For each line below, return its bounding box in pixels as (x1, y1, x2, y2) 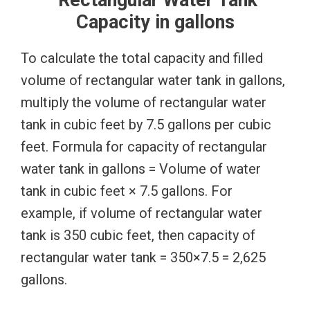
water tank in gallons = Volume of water (21, 160, 261, 177)
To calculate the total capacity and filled (21, 49, 263, 66)
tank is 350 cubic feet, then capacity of (21, 226, 255, 244)
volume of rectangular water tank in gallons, (21, 71, 285, 89)
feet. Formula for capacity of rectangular (21, 138, 267, 155)
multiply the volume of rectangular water (21, 93, 266, 111)
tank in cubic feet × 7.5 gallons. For (21, 182, 232, 199)
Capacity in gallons (75, 10, 235, 33)
